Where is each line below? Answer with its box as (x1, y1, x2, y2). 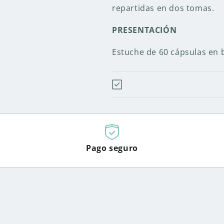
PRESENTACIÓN (112, 24, 177, 35)
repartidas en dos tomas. (112, 2, 214, 13)
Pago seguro (86, 142, 138, 153)
